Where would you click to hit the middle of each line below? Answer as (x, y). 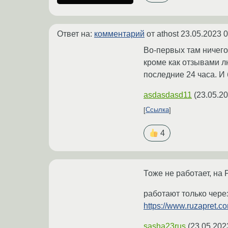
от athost (163, 34)
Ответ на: (76, 34)
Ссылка (157, 110)
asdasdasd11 (168, 95)
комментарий (119, 34)
